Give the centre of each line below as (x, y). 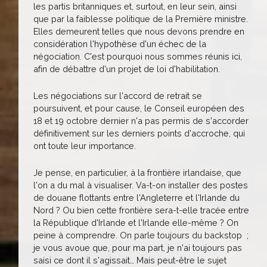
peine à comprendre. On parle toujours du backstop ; (141, 235)
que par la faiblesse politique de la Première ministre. (141, 19)
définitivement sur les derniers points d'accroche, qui (139, 133)
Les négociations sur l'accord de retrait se (118, 96)
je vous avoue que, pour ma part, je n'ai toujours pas (138, 248)
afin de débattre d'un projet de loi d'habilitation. (127, 69)
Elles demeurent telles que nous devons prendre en (139, 31)
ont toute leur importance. (85, 146)
